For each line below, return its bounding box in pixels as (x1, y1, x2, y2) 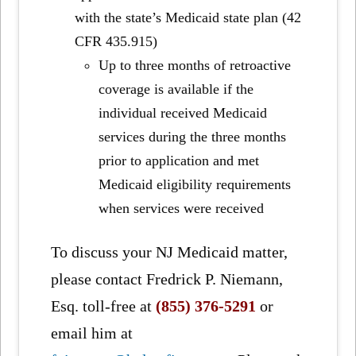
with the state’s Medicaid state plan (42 (75, 9, 302, 25)
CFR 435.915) (75, 33, 158, 49)
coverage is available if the (98, 80, 253, 97)
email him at (51, 324, 133, 342)
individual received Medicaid (98, 104, 267, 121)
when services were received (98, 199, 264, 216)
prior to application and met (98, 152, 259, 168)
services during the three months (98, 128, 286, 145)
